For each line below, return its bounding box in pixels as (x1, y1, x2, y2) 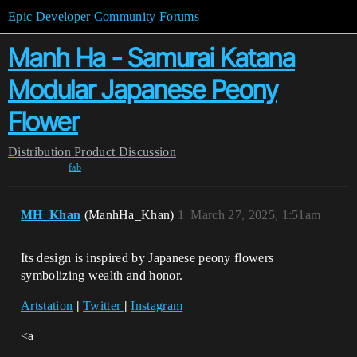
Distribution (8, 145, 71, 159)
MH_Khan (21, 208, 81, 222)
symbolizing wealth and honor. (21, 269, 183, 282)
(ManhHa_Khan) (84, 208, 178, 222)
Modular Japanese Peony (8, 74, 277, 105)
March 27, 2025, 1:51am (190, 208, 321, 222)
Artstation (21, 299, 73, 312)
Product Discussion (74, 145, 176, 159)
